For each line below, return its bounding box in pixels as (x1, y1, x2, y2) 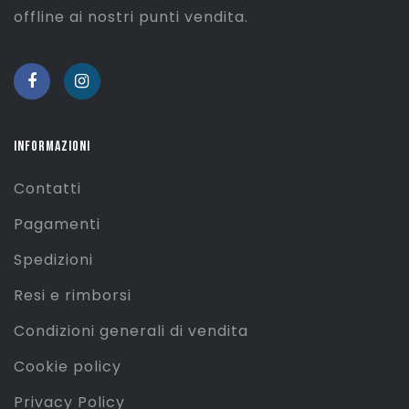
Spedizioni (14, 249, 93, 271)
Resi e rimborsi (14, 285, 131, 307)
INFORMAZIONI (14, 138, 90, 156)
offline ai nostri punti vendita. (14, 6, 248, 28)
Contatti (14, 178, 81, 200)
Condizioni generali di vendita (14, 320, 248, 342)
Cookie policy (14, 356, 121, 378)
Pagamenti (14, 214, 100, 236)
